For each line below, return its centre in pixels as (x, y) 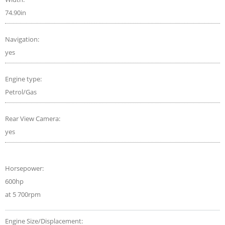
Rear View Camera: (33, 118)
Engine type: (24, 79)
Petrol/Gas (21, 92)
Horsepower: (25, 168)
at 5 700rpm (23, 194)
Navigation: (23, 39)
